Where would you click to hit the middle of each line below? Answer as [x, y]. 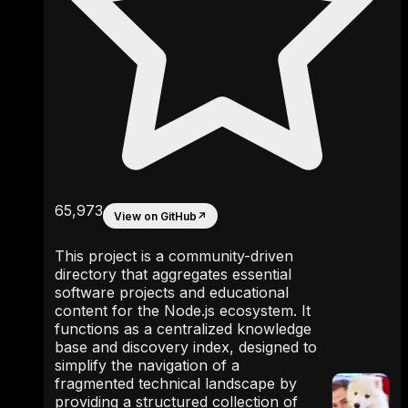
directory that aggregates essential [173, 275]
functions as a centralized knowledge [183, 329]
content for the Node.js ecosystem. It [183, 311]
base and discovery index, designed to [186, 347]
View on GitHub [155, 216]
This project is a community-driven [174, 256]
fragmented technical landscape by [176, 384]
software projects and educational [172, 293]
